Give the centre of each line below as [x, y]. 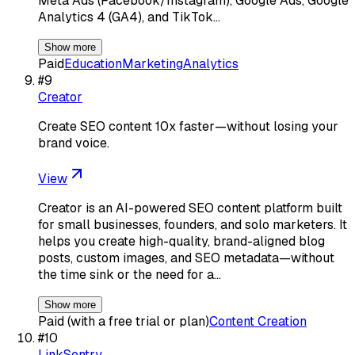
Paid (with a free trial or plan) [124, 321]
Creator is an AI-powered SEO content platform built [190, 208]
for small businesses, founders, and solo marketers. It [193, 224]
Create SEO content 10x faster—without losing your [188, 126]
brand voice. [74, 143]
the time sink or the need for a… [130, 274]
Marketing [153, 63]
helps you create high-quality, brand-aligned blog [181, 241]
